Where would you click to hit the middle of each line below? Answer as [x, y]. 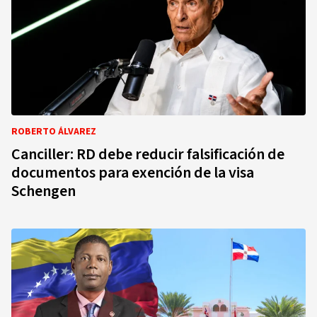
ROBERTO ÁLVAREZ [54, 132]
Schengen [44, 191]
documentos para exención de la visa [133, 173]
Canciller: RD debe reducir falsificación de [148, 154]
